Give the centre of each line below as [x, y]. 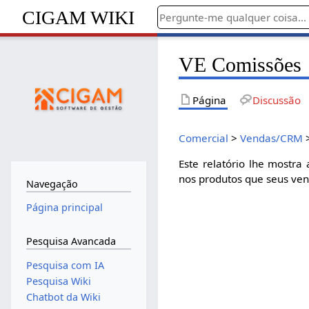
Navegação [52, 183]
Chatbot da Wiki [63, 297]
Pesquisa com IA [65, 265]
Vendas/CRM [272, 138]
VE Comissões [240, 64]
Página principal [64, 208]
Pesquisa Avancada [71, 241]
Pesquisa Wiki [58, 281]
